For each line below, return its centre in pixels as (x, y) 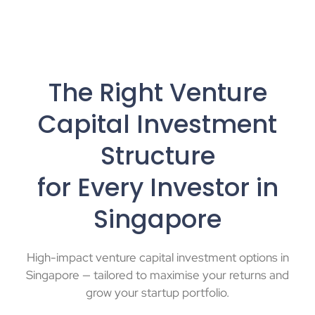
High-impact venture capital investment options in (157, 258)
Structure (157, 156)
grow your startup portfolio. (157, 293)
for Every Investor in (157, 188)
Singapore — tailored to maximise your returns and (157, 275)
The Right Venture (157, 93)
